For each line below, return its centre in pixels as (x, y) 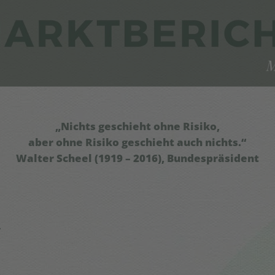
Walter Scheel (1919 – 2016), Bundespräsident (137, 158)
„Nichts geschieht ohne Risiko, (137, 126)
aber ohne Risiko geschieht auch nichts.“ (137, 142)
